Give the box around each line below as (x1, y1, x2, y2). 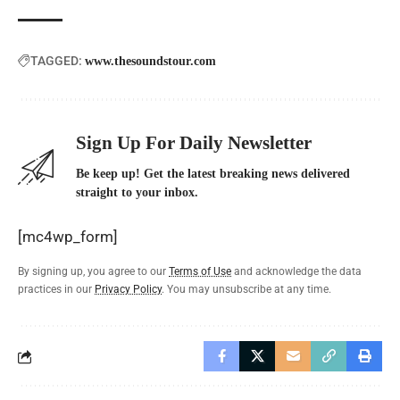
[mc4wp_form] (18, 228, 118, 246)
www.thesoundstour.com (85, 54, 216, 69)
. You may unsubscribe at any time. (162, 283, 331, 296)
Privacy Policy (95, 283, 162, 296)
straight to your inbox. (76, 186, 198, 200)
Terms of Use (169, 265, 231, 279)
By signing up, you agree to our (18, 265, 169, 279)
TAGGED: (30, 54, 82, 69)
